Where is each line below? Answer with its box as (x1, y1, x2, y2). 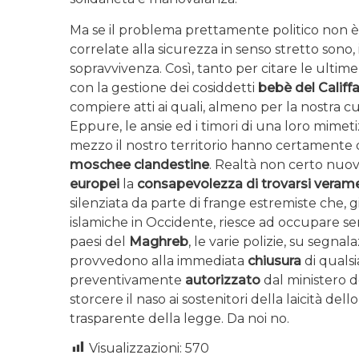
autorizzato (185, 272, 260, 288)
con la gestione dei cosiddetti (70, 79, 258, 95)
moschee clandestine (70, 156, 209, 172)
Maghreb (129, 233, 188, 249)
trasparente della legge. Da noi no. (70, 310, 289, 326)
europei (70, 175, 119, 192)
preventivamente (70, 272, 185, 288)
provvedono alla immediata (70, 252, 248, 268)
